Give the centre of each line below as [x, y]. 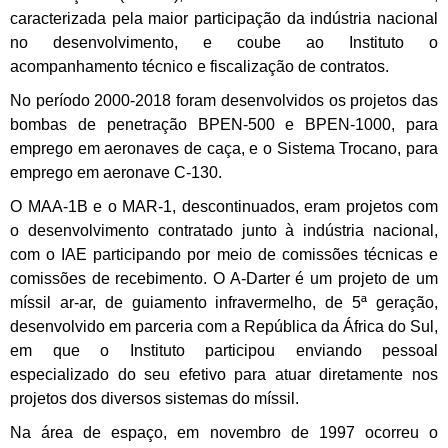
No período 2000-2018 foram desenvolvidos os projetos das [224, 101]
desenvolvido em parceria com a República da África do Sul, [224, 327]
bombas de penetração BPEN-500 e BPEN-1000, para [224, 125]
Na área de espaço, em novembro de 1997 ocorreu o [224, 433]
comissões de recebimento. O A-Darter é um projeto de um [224, 279]
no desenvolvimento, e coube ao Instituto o [224, 43]
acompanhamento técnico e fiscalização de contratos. [199, 67]
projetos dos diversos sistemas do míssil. [154, 399]
